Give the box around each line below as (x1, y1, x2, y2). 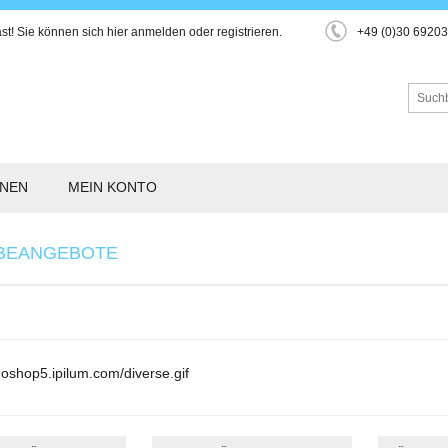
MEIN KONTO (68, 179, 157, 195)
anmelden (131, 25, 186, 39)
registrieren (217, 25, 279, 39)
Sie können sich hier (14, 25, 131, 39)
